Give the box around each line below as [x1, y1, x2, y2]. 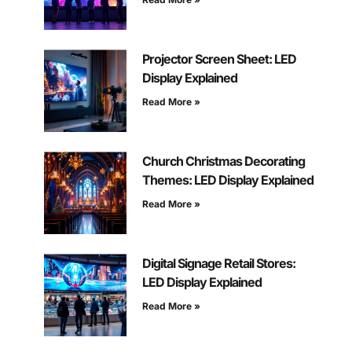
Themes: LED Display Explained [141, 172, 313, 189]
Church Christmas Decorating [141, 153, 305, 170]
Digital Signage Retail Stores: [141, 255, 295, 272]
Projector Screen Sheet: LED [141, 51, 296, 68]
